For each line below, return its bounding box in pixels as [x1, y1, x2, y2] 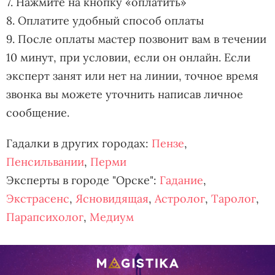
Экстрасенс [6, 192, 69, 206]
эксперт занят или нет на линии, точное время [6, 69, 258, 83]
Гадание [160, 173, 203, 187]
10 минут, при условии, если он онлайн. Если [6, 50, 250, 64]
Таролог [211, 192, 256, 206]
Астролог [155, 192, 205, 206]
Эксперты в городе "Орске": [6, 173, 160, 187]
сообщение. [6, 106, 72, 120]
